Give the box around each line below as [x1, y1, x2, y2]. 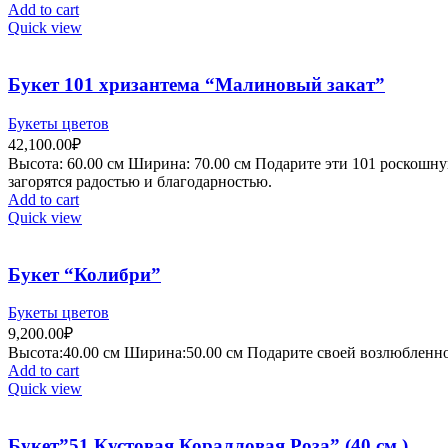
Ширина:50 [124, 344, 202, 362]
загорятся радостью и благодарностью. [8, 172, 272, 190]
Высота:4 [8, 344, 71, 362]
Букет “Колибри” [8, 263, 161, 285]
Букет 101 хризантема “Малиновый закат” [8, 74, 385, 96]
